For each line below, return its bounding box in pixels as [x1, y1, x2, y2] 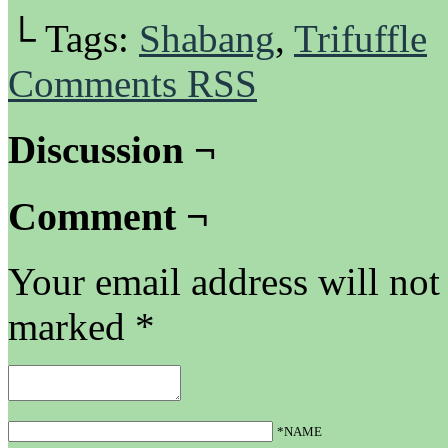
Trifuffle [294, 16, 427, 60]
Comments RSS [8, 61, 257, 105]
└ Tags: [8, 16, 139, 60]
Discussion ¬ [8, 128, 216, 172]
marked [8, 305, 135, 349]
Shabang [139, 16, 275, 60]
